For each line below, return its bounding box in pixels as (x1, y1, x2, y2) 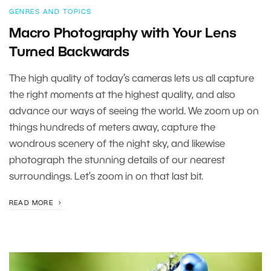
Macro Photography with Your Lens (9, 28, 237, 40)
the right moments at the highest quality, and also (9, 91, 235, 100)
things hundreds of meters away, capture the (9, 124, 215, 132)
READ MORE (9, 200, 56, 206)
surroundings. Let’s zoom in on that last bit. (9, 173, 203, 181)
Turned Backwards (9, 47, 129, 59)
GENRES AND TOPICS (9, 9, 92, 15)
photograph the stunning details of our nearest (9, 157, 225, 165)
